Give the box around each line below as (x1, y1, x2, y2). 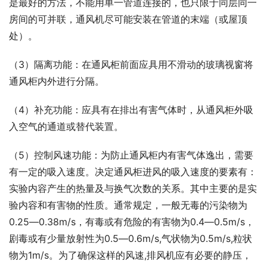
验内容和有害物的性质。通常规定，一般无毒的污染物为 (9, 199, 247, 212)
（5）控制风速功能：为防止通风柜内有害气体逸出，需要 (9, 149, 253, 162)
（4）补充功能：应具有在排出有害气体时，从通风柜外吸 (9, 104, 253, 116)
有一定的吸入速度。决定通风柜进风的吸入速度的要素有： (9, 166, 257, 178)
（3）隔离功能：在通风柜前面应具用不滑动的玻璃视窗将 (9, 58, 253, 71)
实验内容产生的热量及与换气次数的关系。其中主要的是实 (9, 182, 257, 195)
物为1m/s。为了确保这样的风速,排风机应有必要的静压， (9, 249, 252, 262)
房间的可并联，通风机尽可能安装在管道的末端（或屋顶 (9, 13, 247, 26)
